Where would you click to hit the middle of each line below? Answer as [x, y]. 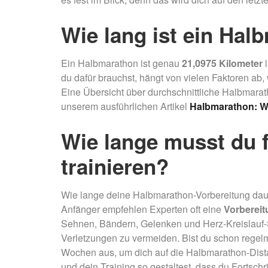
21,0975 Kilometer [222, 63]
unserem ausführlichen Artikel [125, 106]
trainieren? [115, 166]
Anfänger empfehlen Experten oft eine [142, 209]
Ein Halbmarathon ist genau [121, 63]
